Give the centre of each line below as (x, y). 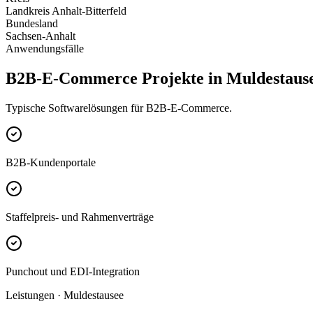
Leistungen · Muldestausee (65, 295)
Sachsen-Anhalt (41, 36)
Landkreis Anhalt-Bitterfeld (66, 11)
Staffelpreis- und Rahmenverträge (80, 217)
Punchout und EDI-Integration (73, 271)
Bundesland (32, 24)
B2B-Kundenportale (51, 162)
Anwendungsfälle (45, 49)
